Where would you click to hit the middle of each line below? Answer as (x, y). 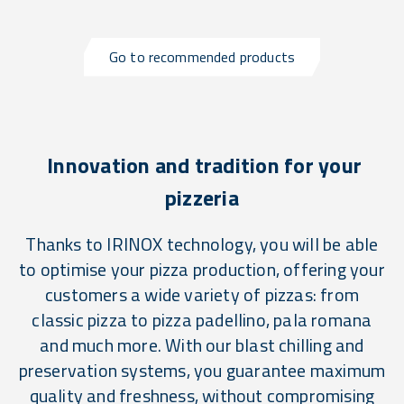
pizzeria (202, 197)
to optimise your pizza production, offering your (202, 269)
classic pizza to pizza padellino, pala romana (202, 319)
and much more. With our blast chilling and (202, 344)
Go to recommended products (202, 56)
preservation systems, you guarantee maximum (202, 370)
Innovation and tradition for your (202, 165)
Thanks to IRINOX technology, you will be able (202, 243)
